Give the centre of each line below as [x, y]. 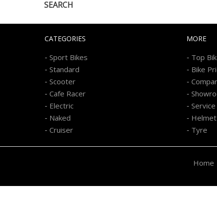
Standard [64, 69]
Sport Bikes [69, 57]
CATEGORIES [65, 38]
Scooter [62, 81]
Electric [62, 105]
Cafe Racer [68, 93]
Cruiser [61, 130]
